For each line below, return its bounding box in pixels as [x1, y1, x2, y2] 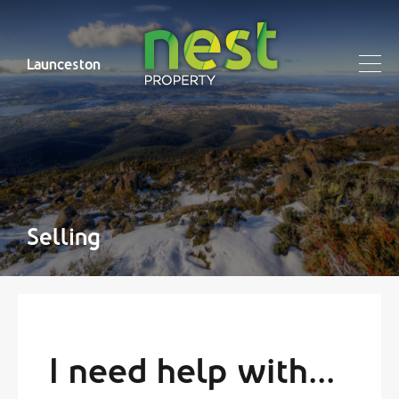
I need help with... [49, 352, 335, 390]
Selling [27, 224, 101, 249]
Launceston [27, 56, 101, 72]
